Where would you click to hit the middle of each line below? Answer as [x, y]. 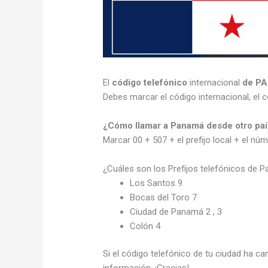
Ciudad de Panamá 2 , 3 [176, 211]
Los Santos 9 [156, 183]
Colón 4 [145, 226]
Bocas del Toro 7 [164, 197]
